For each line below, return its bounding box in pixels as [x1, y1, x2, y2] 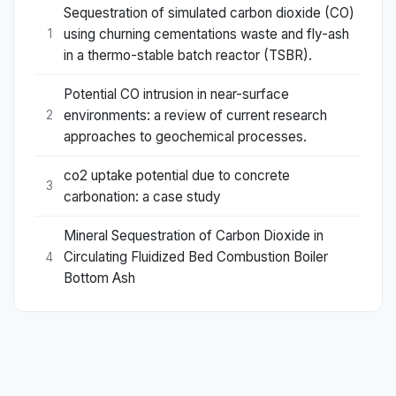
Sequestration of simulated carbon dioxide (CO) [64, 4, 354, 21]
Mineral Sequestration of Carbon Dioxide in [64, 227, 324, 245]
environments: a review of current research [64, 106, 327, 124]
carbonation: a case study [64, 187, 221, 205]
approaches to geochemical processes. [64, 127, 307, 145]
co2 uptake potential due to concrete [64, 166, 290, 184]
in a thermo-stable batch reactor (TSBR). [64, 46, 312, 64]
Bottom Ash [64, 270, 135, 287]
